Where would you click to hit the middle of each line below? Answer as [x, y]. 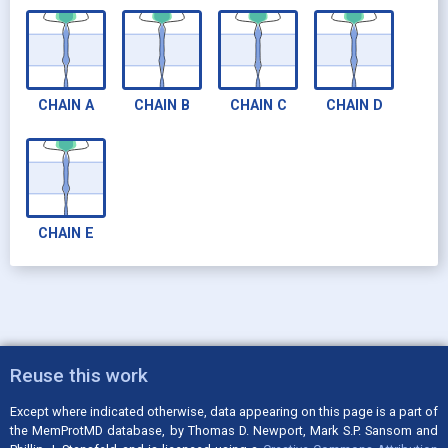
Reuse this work [79, 375]
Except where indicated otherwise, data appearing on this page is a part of [224, 412]
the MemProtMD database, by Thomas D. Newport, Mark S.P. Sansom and [224, 431]
